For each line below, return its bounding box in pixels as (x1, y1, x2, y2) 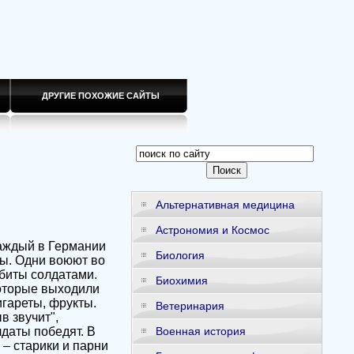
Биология (155, 249, 205, 262)
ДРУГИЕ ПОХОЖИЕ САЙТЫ (20, 91, 176, 100)
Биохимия (155, 274, 208, 287)
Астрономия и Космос (155, 224, 269, 236)
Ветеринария (155, 299, 224, 312)
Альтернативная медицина (155, 198, 295, 211)
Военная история (155, 325, 246, 337)
